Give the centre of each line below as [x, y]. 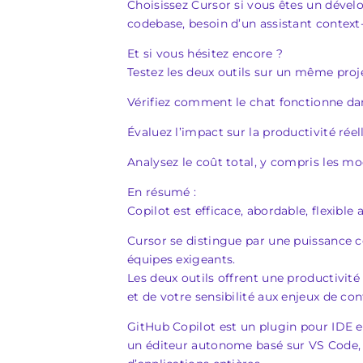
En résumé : [162, 192]
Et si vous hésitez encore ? [205, 53]
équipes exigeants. [181, 259]
